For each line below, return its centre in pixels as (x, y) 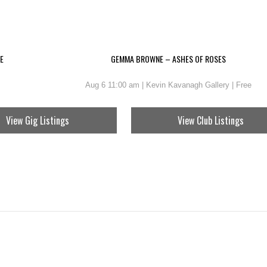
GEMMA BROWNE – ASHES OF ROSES (169, 59)
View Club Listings (210, 120)
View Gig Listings (37, 120)
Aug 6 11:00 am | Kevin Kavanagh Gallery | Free (169, 85)
